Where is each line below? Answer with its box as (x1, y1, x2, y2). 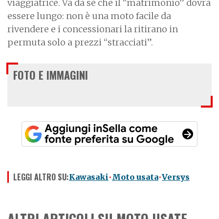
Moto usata (112, 172, 158, 182)
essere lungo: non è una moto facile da (7, 10, 171, 22)
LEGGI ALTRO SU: (13, 171, 69, 183)
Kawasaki (69, 172, 109, 182)
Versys (162, 172, 190, 182)
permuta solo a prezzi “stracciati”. (7, 37, 153, 48)
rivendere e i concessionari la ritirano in (7, 23, 178, 35)
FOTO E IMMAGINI (13, 67, 88, 83)
